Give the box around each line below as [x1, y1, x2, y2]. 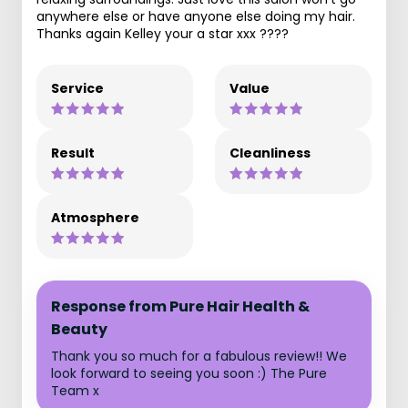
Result [51, 144, 95, 162]
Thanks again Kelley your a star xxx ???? [36, 25, 289, 43]
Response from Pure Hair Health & [51, 296, 310, 317]
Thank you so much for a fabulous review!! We [51, 347, 347, 365]
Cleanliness [229, 144, 311, 162]
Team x [51, 382, 99, 400]
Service [51, 79, 104, 97]
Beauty [51, 319, 107, 340]
